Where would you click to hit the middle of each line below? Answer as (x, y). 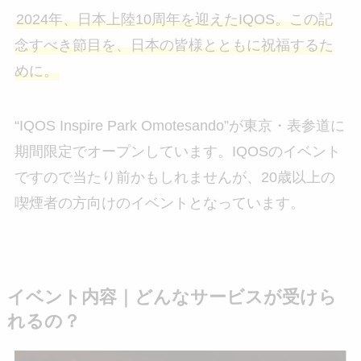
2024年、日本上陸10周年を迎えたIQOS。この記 (174, 20)
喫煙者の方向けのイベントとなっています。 (159, 203)
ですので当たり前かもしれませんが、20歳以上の (174, 177)
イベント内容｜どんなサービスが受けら (172, 297)
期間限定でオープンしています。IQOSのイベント (177, 151)
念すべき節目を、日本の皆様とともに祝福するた (174, 46)
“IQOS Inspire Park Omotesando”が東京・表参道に (179, 125)
